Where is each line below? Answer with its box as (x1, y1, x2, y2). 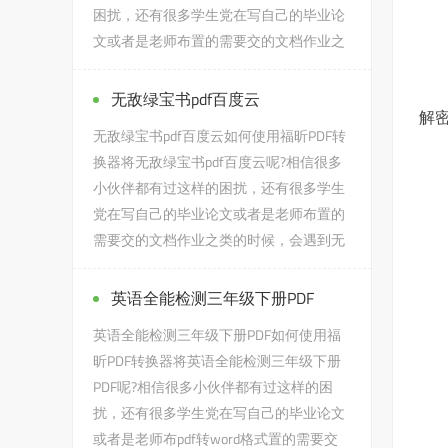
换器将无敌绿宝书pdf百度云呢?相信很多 (93, 151, 342, 172)
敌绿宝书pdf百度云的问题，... (93, 255, 275, 276)
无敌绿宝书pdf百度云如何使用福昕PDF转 (93, 125, 346, 146)
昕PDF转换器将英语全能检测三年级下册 (93, 350, 341, 371)
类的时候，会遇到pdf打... (93, 56, 247, 77)
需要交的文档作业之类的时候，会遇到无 (93, 229, 345, 250)
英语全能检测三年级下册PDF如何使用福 (93, 324, 341, 345)
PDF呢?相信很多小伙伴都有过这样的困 (93, 376, 333, 397)
